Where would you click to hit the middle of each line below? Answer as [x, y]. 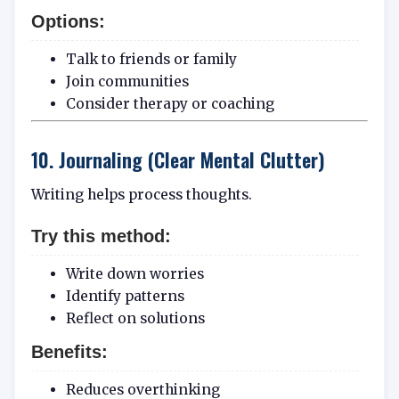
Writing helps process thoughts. [142, 194]
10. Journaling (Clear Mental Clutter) [178, 159]
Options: [68, 22]
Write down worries [134, 274]
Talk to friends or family [151, 60]
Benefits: [69, 351]
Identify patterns [125, 296]
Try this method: [101, 236]
